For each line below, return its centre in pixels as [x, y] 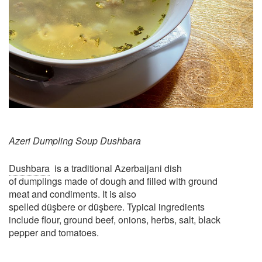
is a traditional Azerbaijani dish [116, 168]
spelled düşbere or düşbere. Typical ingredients [107, 207]
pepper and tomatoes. [54, 233]
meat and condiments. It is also [73, 194]
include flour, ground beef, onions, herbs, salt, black [115, 220]
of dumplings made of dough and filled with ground [113, 181]
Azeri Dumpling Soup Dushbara [75, 141]
